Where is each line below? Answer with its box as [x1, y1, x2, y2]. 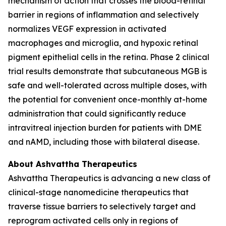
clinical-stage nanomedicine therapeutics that [8, 187, 189, 197]
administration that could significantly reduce [8, 108, 186, 119]
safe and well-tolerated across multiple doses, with [8, 80, 207, 90]
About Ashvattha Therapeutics [8, 159, 140, 169]
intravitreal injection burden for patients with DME [8, 123, 202, 133]
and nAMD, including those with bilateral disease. [8, 137, 199, 147]
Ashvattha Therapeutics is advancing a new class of [8, 173, 210, 183]
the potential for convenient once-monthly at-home [8, 94, 207, 104]
